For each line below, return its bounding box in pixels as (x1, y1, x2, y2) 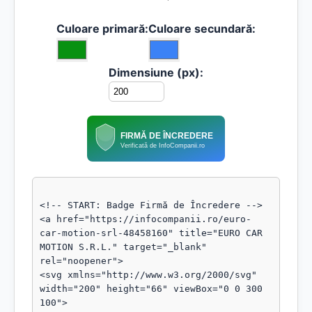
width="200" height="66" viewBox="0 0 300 (40, 283, 263, 294)
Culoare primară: (56, 22, 148, 36)
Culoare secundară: (148, 22, 256, 36)
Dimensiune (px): (109, 65, 203, 79)
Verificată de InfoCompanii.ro (120, 141, 205, 149)
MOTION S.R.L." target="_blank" (40, 242, 207, 252)
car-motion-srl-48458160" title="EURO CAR (40, 228, 263, 238)
